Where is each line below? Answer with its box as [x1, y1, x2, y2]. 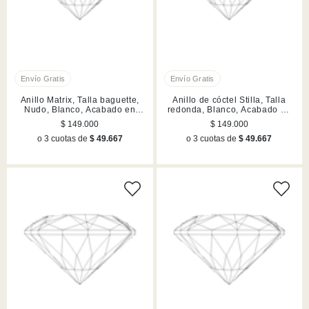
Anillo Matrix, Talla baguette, [20, 95, 139, 106]
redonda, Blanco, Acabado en [167, 105, 291, 115]
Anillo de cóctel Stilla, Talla [172, 95, 286, 106]
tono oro [212, 114, 247, 125]
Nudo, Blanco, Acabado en [24, 105, 136, 115]
